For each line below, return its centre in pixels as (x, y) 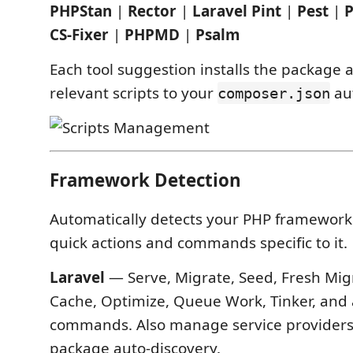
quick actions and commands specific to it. (199, 243)
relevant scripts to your (134, 93)
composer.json (274, 93)
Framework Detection (145, 180)
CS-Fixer (79, 35)
